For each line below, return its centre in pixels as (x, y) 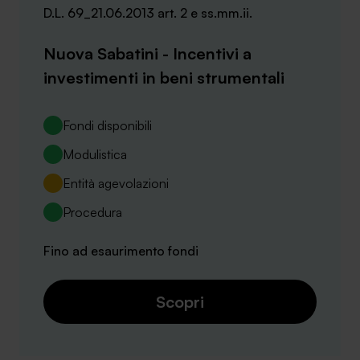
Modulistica (95, 154)
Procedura (92, 212)
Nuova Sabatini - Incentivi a (147, 53)
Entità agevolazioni (116, 183)
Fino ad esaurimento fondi (121, 250)
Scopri (180, 301)
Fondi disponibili (107, 125)
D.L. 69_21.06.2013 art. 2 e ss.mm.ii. (148, 12)
